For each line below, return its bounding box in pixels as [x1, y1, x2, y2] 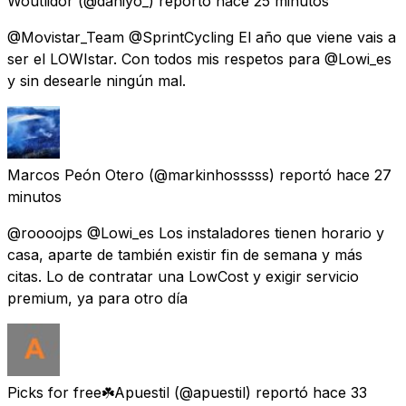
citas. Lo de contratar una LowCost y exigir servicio [7, 266, 359, 285]
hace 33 [313, 382, 367, 401]
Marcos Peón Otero [7, 165, 144, 184]
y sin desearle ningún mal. [7, 71, 186, 90]
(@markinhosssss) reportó [149, 165, 332, 184]
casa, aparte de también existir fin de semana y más [7, 245, 362, 264]
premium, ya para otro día [7, 288, 188, 307]
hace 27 [336, 165, 391, 184]
